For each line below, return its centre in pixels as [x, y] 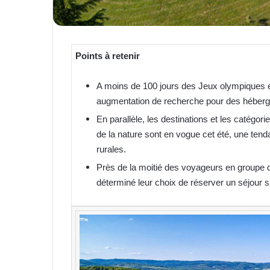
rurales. [111, 149]
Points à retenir [108, 55]
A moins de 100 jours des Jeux [158, 86]
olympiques [243, 86]
